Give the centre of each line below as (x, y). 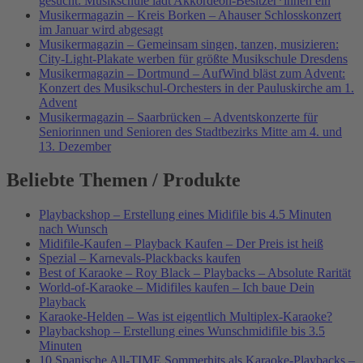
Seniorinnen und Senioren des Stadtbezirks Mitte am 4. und (190, 131)
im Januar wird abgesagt (101, 29)
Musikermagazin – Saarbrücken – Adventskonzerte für (178, 117)
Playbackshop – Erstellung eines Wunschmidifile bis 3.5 (182, 331)
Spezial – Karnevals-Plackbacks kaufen (140, 258)
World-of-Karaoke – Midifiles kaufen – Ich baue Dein (177, 288)
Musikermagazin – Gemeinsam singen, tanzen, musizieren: (189, 44)
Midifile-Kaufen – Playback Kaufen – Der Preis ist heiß (181, 244)
